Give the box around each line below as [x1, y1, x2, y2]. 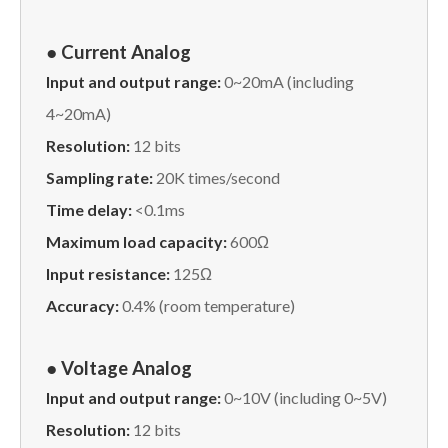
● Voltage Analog [46, 356, 192, 379]
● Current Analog [46, 40, 199, 63]
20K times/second [153, 167, 280, 187]
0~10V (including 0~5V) [221, 387, 387, 407]
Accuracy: [46, 295, 122, 315]
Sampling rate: [46, 167, 153, 187]
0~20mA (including [224, 71, 354, 91]
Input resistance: [46, 263, 173, 283]
